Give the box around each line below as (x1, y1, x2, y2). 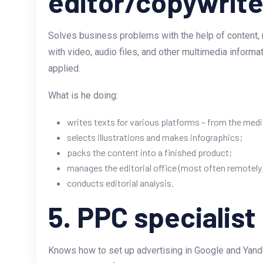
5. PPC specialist (48, 200, 256, 234)
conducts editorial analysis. (67, 177, 174, 189)
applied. (48, 63, 80, 75)
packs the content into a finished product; (67, 147, 232, 159)
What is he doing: (48, 90, 118, 102)
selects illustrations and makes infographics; (67, 131, 242, 143)
